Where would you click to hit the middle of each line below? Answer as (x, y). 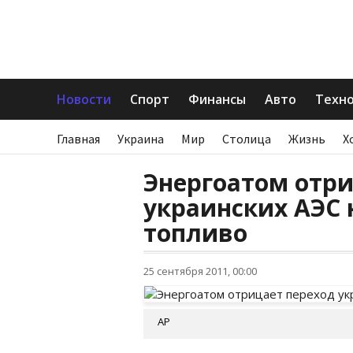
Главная (78, 139)
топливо (195, 233)
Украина (141, 139)
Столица (247, 139)
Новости (84, 99)
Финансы (217, 99)
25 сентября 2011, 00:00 (200, 271)
